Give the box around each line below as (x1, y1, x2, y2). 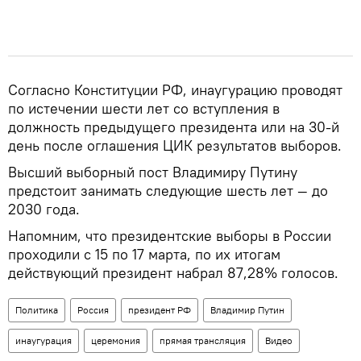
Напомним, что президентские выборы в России (8, 226, 331, 245)
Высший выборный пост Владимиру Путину (8, 162, 297, 181)
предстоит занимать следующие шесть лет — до (8, 180, 328, 200)
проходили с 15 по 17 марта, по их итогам (8, 244, 280, 263)
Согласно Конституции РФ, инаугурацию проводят (8, 80, 342, 99)
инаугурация (15, 334, 72, 346)
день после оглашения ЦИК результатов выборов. (8, 135, 342, 155)
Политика (15, 303, 58, 316)
